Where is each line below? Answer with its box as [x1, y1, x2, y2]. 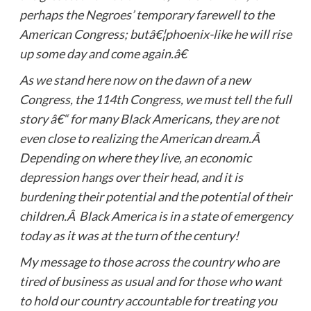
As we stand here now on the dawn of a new [19, 72, 251, 87]
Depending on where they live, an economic [19, 149, 251, 165]
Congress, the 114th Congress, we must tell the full [19, 91, 292, 107]
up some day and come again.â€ [19, 45, 187, 61]
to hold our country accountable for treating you [19, 292, 277, 308]
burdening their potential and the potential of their [19, 188, 292, 204]
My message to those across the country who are [19, 253, 279, 269]
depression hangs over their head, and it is [19, 169, 243, 185]
